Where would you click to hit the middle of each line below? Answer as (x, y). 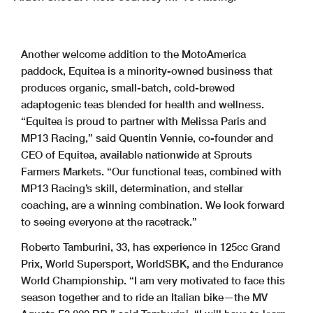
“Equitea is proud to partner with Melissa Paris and (144, 121)
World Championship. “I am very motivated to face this (153, 281)
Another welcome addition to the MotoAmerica (133, 54)
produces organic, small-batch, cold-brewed (128, 88)
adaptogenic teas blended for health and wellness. (143, 104)
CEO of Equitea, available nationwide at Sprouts (137, 155)
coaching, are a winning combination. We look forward (153, 205)
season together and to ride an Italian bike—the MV (144, 297)
